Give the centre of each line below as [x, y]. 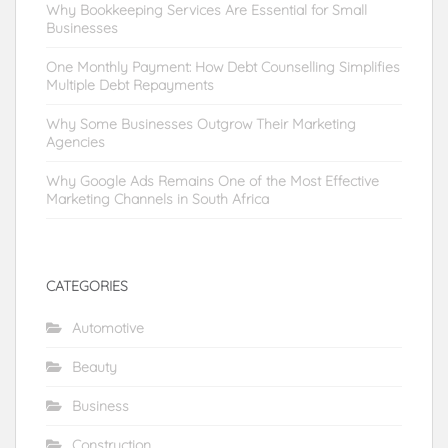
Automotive [108, 327]
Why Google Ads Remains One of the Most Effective [212, 180]
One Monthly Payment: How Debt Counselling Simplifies [223, 66]
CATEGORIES [87, 285]
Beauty [94, 366]
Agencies [75, 141]
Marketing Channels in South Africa [157, 198]
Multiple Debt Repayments [130, 84]
